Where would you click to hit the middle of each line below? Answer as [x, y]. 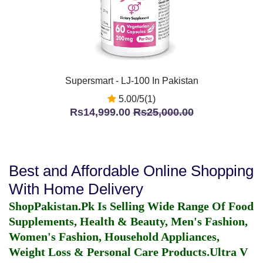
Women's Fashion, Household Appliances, [114, 237]
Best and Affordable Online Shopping [131, 171]
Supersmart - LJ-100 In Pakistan [131, 81]
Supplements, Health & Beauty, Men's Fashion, [128, 221]
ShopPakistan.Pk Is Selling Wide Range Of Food [131, 206]
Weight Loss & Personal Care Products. [109, 252]
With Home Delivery [76, 189]
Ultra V [229, 252]
